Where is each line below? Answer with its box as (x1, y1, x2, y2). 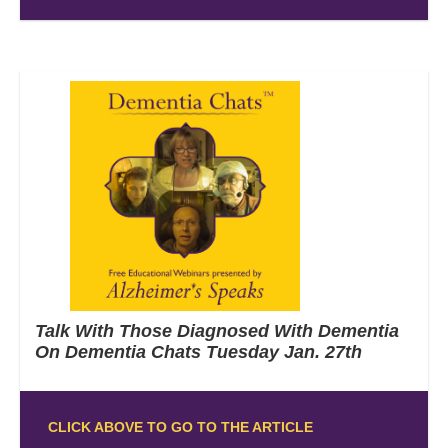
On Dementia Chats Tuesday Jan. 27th (35, 341, 362, 362)
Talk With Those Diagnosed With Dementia (35, 320, 399, 341)
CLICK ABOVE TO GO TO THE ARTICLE (47, 418, 313, 435)
